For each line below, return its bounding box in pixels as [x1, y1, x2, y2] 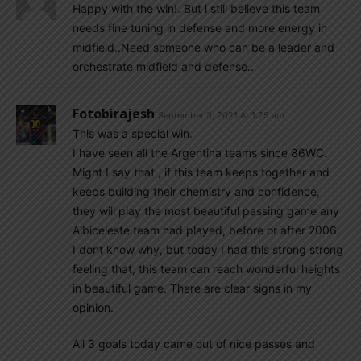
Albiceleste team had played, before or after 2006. [73, 223, 340, 237]
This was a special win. [73, 127, 193, 140]
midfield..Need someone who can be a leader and [73, 40, 334, 54]
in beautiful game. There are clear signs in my [73, 281, 312, 295]
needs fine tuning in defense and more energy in [73, 21, 327, 35]
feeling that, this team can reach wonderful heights [73, 262, 340, 276]
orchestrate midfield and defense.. [73, 60, 254, 73]
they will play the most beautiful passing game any [73, 204, 339, 218]
